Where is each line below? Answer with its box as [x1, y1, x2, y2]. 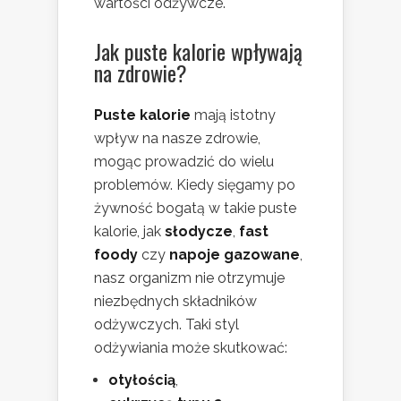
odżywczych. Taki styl [94, 316, 239, 334]
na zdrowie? [94, 56, 187, 90]
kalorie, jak [94, 223, 165, 241]
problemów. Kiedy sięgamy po [94, 176, 295, 194]
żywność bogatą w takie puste [94, 200, 296, 218]
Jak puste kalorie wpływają [94, 35, 303, 68]
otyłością [108, 371, 175, 389]
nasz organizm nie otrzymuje [94, 269, 285, 287]
